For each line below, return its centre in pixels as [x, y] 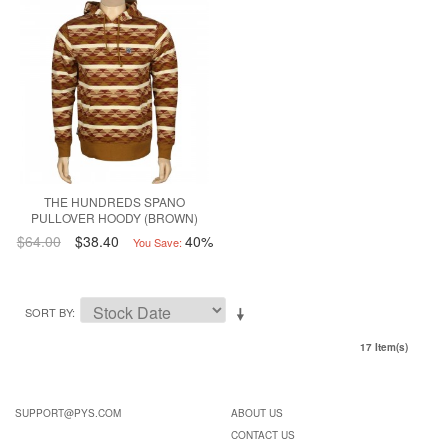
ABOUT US [256, 413]
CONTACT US [262, 435]
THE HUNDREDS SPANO [115, 202]
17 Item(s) [384, 347]
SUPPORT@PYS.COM [68, 413]
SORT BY [48, 312]
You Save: [157, 242]
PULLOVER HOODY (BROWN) [115, 218]
